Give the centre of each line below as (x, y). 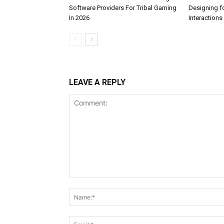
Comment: (85, 183)
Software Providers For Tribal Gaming (123, 8)
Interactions (205, 18)
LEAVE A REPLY (97, 82)
